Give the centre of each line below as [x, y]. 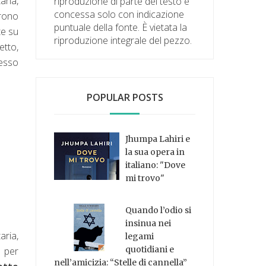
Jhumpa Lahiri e [158, 139]
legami [140, 237]
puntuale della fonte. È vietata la [121, 27]
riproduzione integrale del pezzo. [123, 40]
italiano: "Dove [156, 165]
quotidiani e [150, 250]
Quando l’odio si [159, 210]
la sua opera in [155, 152]
